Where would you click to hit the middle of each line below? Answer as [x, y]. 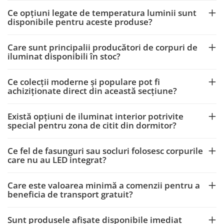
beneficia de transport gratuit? [70, 194]
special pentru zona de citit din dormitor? [92, 125]
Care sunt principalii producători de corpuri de [102, 47]
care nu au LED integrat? [57, 159]
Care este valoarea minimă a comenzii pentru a [104, 185]
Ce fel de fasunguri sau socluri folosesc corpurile [105, 150]
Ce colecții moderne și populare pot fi [84, 81]
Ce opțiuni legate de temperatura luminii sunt [102, 12]
